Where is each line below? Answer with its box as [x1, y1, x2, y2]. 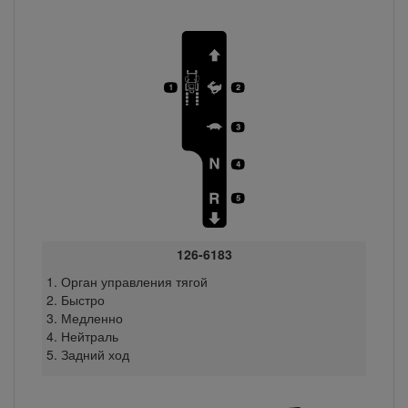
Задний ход [60, 344, 129, 363]
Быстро [60, 290, 105, 309]
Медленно [60, 308, 123, 327]
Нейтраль [60, 326, 118, 345]
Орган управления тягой [60, 271, 208, 291]
